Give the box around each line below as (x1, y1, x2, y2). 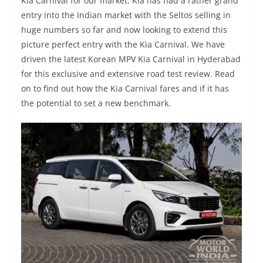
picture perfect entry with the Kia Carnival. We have (21, 39, 225, 50)
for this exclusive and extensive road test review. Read (21, 68, 235, 80)
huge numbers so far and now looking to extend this (21, 24, 227, 36)
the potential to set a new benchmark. (21, 97, 171, 109)
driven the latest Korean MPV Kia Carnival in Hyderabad (21, 53, 241, 65)
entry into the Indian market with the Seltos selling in (21, 9, 231, 21)
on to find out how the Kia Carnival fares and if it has (21, 83, 229, 95)
